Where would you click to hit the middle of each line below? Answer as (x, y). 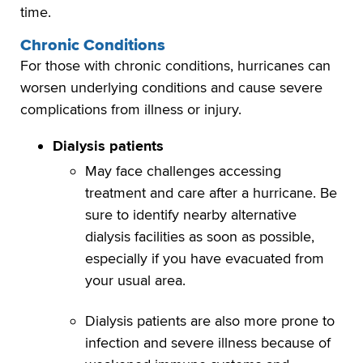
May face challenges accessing (183, 171)
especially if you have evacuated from (205, 259)
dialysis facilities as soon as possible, (200, 237)
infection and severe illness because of (208, 343)
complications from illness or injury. (135, 109)
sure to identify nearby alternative (191, 215)
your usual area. (137, 281)
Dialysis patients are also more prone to (210, 321)
